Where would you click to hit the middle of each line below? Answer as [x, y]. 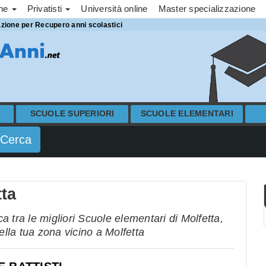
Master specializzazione [207, 9]
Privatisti [46, 9]
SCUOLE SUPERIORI [72, 114]
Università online [114, 9]
